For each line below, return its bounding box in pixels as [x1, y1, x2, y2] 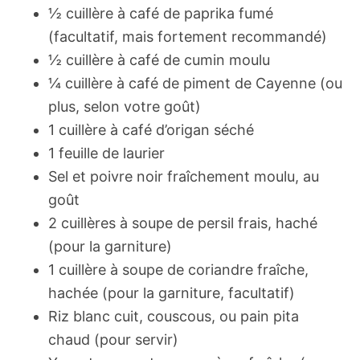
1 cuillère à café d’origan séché [48, 121, 254, 139]
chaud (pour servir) [48, 331, 178, 349]
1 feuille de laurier [48, 145, 165, 162]
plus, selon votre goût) [48, 98, 201, 116]
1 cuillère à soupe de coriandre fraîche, [48, 261, 309, 279]
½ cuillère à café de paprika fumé [48, 5, 273, 22]
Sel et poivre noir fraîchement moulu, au [48, 168, 319, 186]
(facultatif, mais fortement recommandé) [48, 28, 327, 46]
